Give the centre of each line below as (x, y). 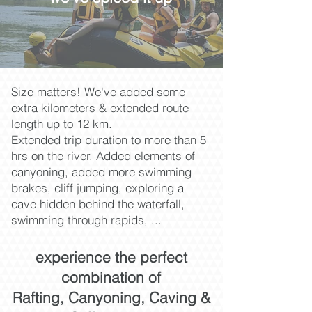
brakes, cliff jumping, (68, 188)
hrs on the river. (54, 156)
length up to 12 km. (63, 124)
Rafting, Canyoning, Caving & (111, 297)
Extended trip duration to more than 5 (109, 140)
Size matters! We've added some (98, 92)
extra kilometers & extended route (100, 108)
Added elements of (146, 156)
